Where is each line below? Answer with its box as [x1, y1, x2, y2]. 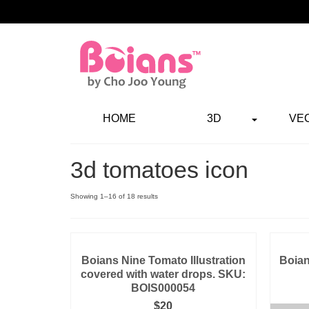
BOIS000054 [131, 282, 196, 294]
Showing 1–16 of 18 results [70, 192, 158, 200]
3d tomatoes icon [70, 157, 248, 183]
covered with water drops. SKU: [81, 268, 246, 280]
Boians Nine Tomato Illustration [81, 255, 246, 266]
